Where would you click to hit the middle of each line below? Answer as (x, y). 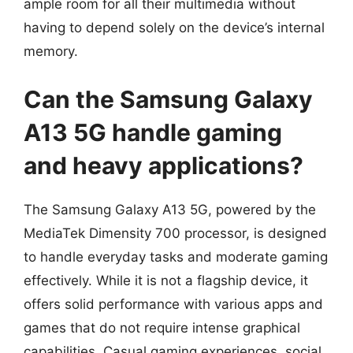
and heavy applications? (163, 165)
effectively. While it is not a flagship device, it (166, 281)
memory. (51, 51)
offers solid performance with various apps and (173, 304)
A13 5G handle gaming (153, 132)
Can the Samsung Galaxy (168, 99)
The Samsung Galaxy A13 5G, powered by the (170, 210)
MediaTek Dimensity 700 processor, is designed (175, 233)
